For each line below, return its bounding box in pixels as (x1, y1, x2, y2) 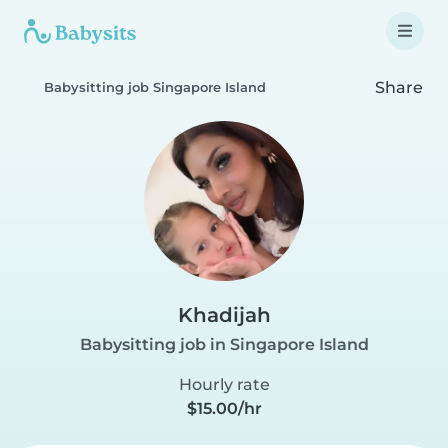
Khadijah (177, 303, 271, 327)
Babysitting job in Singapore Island (79, 335, 369, 354)
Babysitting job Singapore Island (44, 80, 266, 95)
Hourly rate (178, 375, 270, 394)
